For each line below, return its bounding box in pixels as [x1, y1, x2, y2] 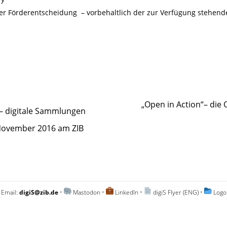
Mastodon [73, 188, 100, 197]
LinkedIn [115, 188, 138, 197]
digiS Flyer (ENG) [153, 188, 199, 197]
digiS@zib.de [19, 188, 58, 197]
